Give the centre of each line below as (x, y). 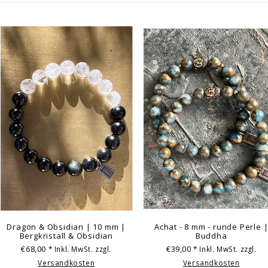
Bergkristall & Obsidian (66, 236)
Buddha (211, 236)
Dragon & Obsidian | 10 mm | (66, 227)
